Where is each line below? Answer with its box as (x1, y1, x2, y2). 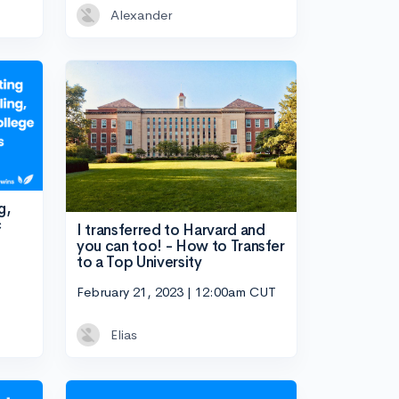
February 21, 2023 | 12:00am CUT (77, 283, 276, 301)
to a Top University (77, 252, 202, 272)
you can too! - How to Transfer (77, 236, 285, 256)
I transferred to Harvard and (77, 220, 265, 240)
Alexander (110, 6, 172, 24)
